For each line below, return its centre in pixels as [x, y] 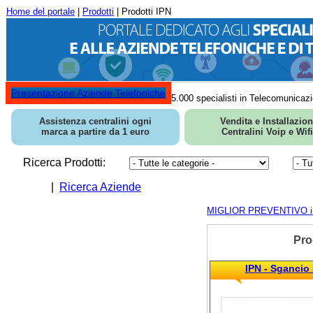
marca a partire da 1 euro [95, 132]
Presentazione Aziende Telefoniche [88, 93]
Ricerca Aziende [100, 187]
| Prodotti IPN [143, 12]
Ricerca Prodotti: [64, 162]
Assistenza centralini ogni [95, 121]
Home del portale [41, 12]
